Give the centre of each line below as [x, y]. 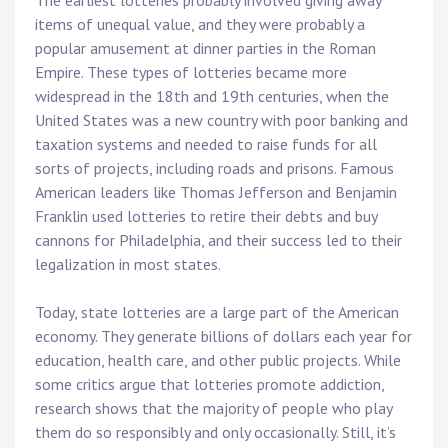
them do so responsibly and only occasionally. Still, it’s [215, 432]
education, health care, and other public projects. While [218, 360]
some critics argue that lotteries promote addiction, [209, 384]
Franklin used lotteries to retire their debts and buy [206, 216]
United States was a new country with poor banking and [221, 120]
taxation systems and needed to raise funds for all [206, 144]
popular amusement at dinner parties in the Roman [205, 48]
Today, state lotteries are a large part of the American [217, 312]
